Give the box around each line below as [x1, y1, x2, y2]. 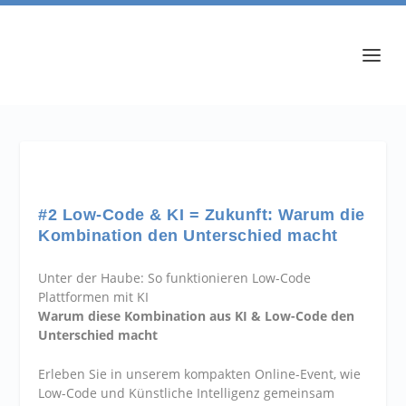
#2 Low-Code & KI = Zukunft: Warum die [38, 206, 365, 224]
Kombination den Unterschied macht [38, 227, 338, 245]
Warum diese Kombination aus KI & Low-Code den [38, 307, 355, 324]
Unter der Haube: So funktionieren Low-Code [38, 269, 312, 286]
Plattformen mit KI [38, 288, 150, 305]
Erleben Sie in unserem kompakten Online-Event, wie [38, 365, 362, 383]
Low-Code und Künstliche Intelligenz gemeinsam [38, 384, 335, 402]
